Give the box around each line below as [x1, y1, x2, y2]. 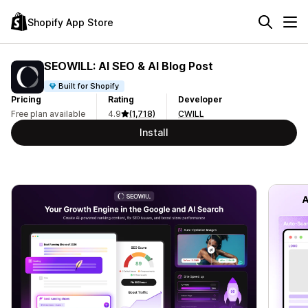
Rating [108, 94, 134, 104]
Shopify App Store [27, 16, 113, 28]
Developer [178, 94, 223, 104]
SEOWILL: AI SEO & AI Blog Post [44, 58, 213, 73]
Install [140, 126, 168, 138]
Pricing [11, 94, 41, 104]
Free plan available [11, 109, 85, 119]
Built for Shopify [58, 80, 120, 91]
